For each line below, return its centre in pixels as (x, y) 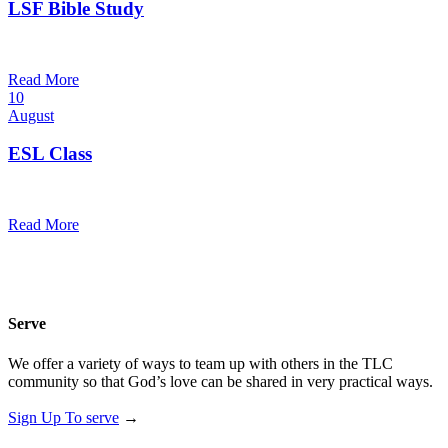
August (31, 115)
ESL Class (50, 154)
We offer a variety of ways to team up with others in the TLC (200, 363)
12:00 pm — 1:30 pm (69, 192)
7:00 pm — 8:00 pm (66, 46)
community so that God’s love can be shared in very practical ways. (220, 381)
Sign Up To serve (63, 417)
